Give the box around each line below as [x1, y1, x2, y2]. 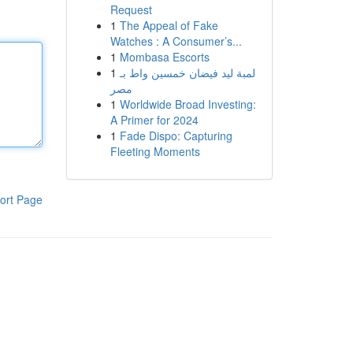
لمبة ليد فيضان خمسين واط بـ [119, 65, 255, 80]
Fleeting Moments [110, 143, 200, 159]
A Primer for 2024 [110, 112, 199, 128]
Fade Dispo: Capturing [119, 128, 232, 143]
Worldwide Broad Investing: [119, 96, 256, 112]
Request [110, 2, 152, 17]
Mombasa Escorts [119, 49, 210, 65]
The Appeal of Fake [119, 17, 218, 33]
